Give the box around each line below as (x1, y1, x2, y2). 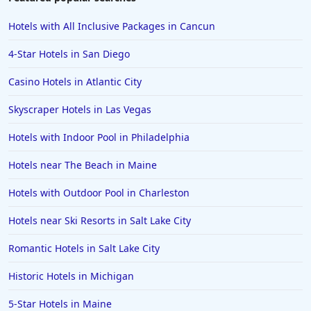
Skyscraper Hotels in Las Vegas (8, 103, 151, 117)
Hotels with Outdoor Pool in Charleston (8, 186, 190, 200)
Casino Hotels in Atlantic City (8, 75, 142, 89)
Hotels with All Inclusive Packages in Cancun (8, 19, 215, 33)
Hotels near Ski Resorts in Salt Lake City (8, 214, 191, 228)
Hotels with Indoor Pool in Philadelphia (8, 131, 190, 144)
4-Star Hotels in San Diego (8, 47, 130, 61)
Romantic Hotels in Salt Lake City (8, 242, 160, 255)
